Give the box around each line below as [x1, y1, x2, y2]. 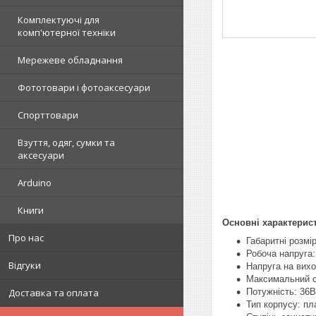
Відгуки [8, 258, 41, 272]
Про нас [8, 231, 44, 244]
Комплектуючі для [18, 13, 99, 26]
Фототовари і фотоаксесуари [18, 80, 150, 94]
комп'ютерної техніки [18, 25, 116, 39]
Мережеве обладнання [18, 53, 123, 66]
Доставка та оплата [8, 286, 99, 299]
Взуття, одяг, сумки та [18, 135, 115, 149]
